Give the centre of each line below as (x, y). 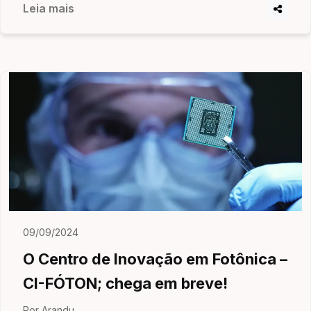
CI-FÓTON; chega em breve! (125, 283)
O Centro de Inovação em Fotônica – (155, 259)
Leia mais (49, 8)
